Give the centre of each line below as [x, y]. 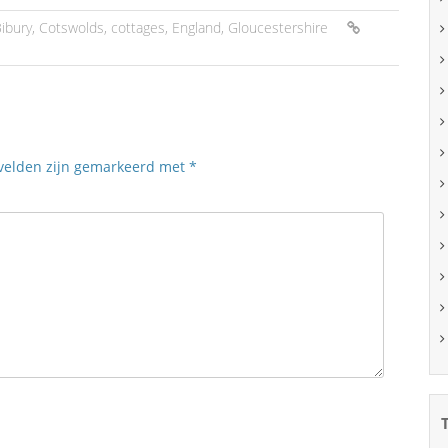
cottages [138, 27]
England [196, 27]
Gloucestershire [278, 27]
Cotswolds [71, 27]
